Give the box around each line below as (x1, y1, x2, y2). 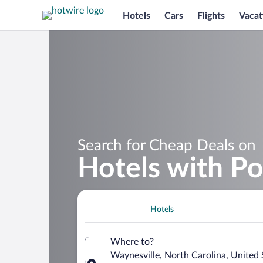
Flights (197, 11, 225, 21)
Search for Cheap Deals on (77, 137, 256, 153)
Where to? (110, 237, 154, 247)
